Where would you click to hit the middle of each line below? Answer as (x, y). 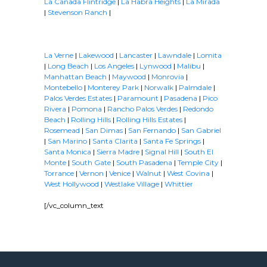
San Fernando (152, 131)
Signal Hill (162, 152)
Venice (120, 173)
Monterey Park (113, 88)
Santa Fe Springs (172, 141)
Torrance (59, 173)
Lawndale (175, 55)
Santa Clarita (115, 141)
